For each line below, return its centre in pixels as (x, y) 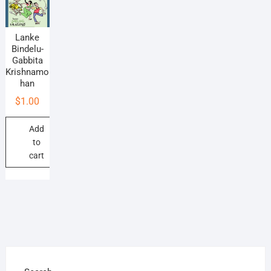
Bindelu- (27, 49)
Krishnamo (28, 72)
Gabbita (27, 60)
